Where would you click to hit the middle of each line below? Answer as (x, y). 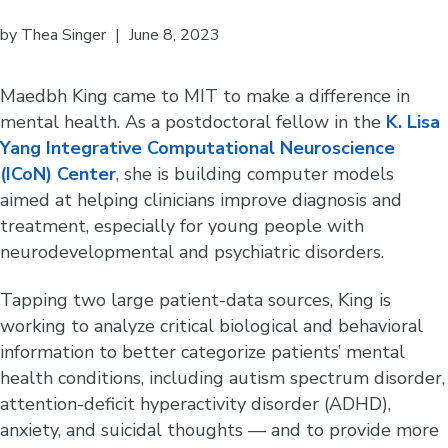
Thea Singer (63, 34)
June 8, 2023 (174, 34)
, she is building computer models (255, 173)
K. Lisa (413, 121)
